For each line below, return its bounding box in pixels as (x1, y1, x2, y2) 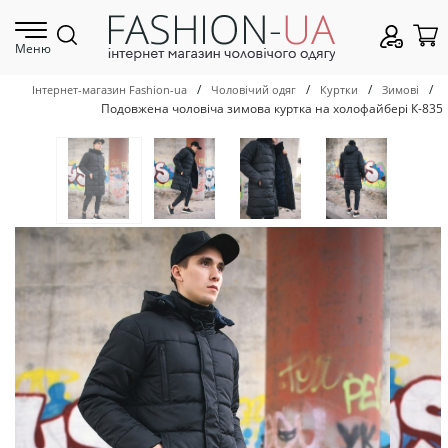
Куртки (320, 82, 358, 98)
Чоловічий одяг (211, 82, 296, 98)
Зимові (382, 82, 419, 98)
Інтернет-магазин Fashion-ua (32, 82, 187, 98)
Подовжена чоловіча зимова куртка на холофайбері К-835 (101, 99, 443, 117)
